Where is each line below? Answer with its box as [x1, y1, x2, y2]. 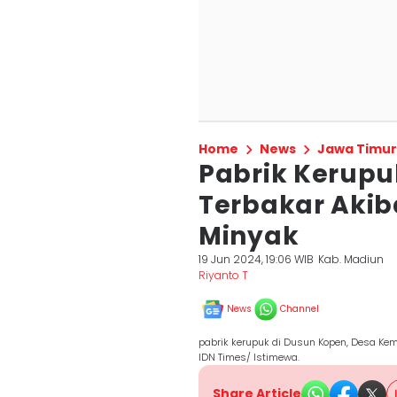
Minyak [198, 219, 300, 253]
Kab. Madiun [318, 252, 385, 267]
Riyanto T [198, 268, 248, 283]
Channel [280, 302, 319, 315]
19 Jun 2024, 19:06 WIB [198, 252, 314, 267]
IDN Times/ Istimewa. [198, 350, 300, 364]
